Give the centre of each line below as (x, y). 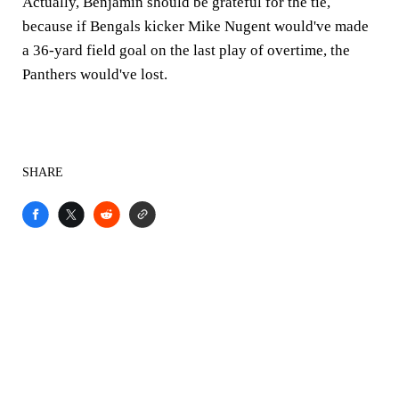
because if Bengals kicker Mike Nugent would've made (195, 26)
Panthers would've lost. (95, 74)
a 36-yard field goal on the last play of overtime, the (186, 50)
